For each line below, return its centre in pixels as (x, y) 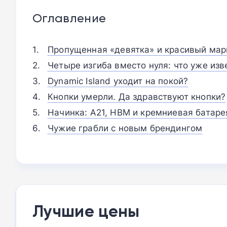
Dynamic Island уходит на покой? (118, 81)
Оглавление (69, 18)
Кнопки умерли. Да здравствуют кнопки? (137, 96)
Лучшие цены (86, 211)
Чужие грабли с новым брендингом (125, 128)
